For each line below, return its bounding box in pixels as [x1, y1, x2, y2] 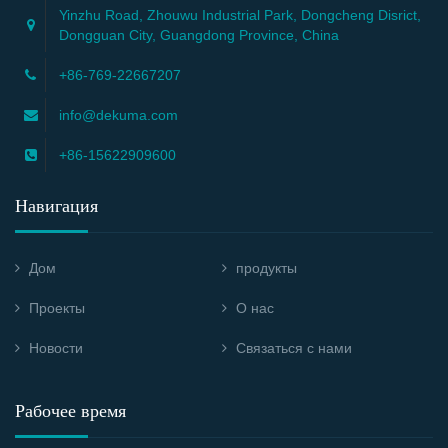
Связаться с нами [236, 339, 352, 356]
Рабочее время [15, 400, 126, 421]
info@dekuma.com [59, 106, 178, 123]
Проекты [29, 299, 85, 316]
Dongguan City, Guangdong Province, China [59, 26, 339, 43]
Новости [29, 339, 83, 356]
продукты [236, 259, 297, 276]
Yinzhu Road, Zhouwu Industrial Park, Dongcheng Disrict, [59, 6, 421, 23]
